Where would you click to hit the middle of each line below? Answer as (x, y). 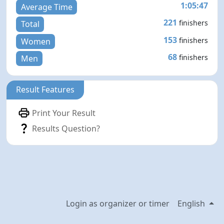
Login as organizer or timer (118, 203)
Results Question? (66, 128)
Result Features (45, 90)
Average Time (46, 7)
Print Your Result (64, 113)
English (192, 203)
